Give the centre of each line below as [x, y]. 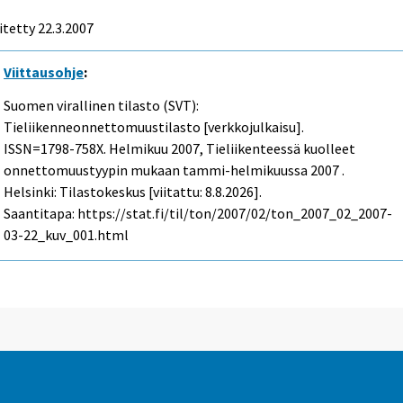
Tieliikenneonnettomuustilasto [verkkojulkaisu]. [154, 126]
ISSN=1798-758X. [57, 148]
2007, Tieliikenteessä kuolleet [262, 148]
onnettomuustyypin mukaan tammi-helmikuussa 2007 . [175, 170]
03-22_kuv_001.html [67, 234]
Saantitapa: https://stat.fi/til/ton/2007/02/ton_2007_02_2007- [198, 213]
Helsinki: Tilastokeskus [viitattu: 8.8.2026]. [133, 191]
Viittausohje [44, 72]
